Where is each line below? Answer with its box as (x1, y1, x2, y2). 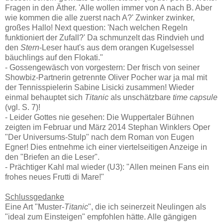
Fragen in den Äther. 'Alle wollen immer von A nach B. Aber (5, 3, 212, 12)
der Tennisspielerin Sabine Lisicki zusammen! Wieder (5, 83, 194, 92)
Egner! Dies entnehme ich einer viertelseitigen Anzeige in (5, 143, 207, 152)
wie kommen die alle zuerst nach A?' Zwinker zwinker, (5, 13, 195, 22)
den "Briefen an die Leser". (5, 153, 100, 162)
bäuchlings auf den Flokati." (5, 53, 103, 62)
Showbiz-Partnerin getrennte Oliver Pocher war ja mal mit (5, 73, 207, 82)
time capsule (173, 93, 218, 102)
